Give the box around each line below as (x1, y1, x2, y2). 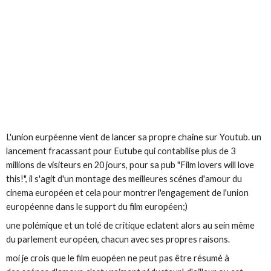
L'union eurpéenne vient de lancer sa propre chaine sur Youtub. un (6, 131, 262, 142)
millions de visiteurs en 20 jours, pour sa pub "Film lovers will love (6, 159, 255, 170)
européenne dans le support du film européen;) (6, 201, 188, 212)
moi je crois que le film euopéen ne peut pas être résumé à (6, 252, 230, 263)
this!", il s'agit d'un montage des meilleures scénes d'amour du (6, 173, 243, 184)
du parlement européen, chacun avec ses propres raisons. (6, 233, 230, 244)
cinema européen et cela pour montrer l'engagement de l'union (6, 187, 249, 198)
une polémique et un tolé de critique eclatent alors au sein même (6, 220, 255, 230)
